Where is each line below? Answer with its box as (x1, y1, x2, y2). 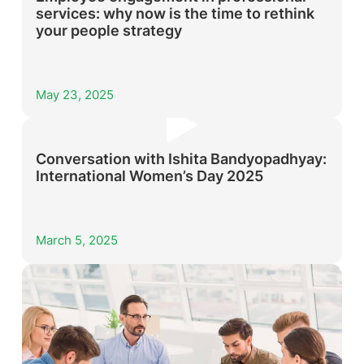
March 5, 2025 (36, 232, 119, 248)
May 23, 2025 (36, 87, 115, 102)
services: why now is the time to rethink (36, 5, 315, 23)
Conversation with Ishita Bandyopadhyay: (36, 150, 327, 168)
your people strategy (36, 22, 183, 40)
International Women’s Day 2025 (36, 167, 264, 185)
